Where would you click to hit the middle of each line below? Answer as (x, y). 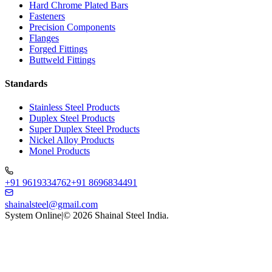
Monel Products (59, 151)
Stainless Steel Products (74, 107)
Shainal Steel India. (131, 216)
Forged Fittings (58, 49)
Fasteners (47, 16)
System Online (33, 216)
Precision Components (72, 27)
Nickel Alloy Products (72, 140)
